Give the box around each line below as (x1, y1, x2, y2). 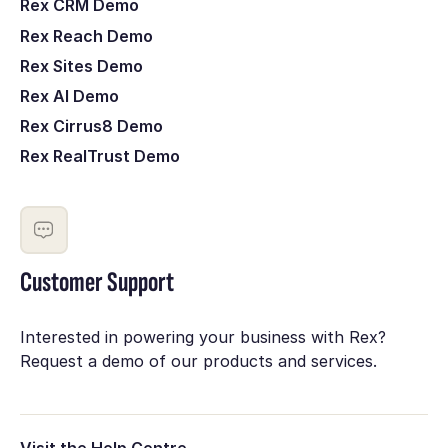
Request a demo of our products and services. (19, 351, 377, 372)
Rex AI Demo (19, 85, 119, 106)
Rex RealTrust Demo (19, 146, 180, 167)
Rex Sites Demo (19, 55, 143, 76)
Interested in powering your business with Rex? (19, 327, 386, 348)
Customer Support (19, 264, 174, 300)
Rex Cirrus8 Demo (19, 116, 163, 137)
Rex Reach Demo (19, 25, 153, 46)
